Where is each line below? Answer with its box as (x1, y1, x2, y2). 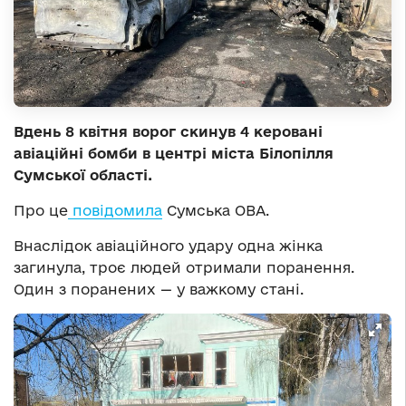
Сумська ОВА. (162, 202, 269, 219)
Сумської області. (14, 167, 152, 184)
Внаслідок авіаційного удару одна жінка (14, 237, 323, 255)
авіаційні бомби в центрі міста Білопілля (14, 145, 333, 162)
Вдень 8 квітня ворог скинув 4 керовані (14, 123, 323, 140)
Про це (14, 202, 68, 219)
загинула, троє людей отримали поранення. (14, 259, 354, 276)
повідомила (68, 202, 162, 219)
